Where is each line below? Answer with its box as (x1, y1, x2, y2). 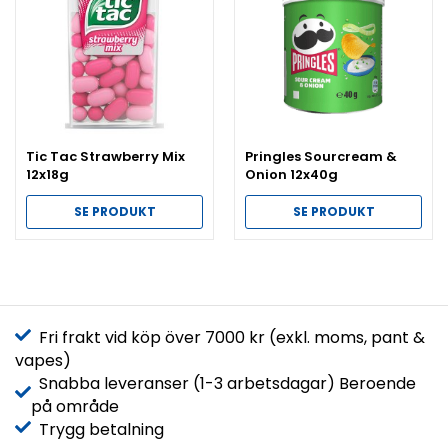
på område (31, 394, 119, 418)
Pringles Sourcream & (245, 146, 397, 166)
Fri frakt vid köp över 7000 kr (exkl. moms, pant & (31, 325, 425, 349)
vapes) (15, 348, 71, 372)
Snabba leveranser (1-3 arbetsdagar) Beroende (31, 371, 416, 395)
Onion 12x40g (245, 164, 338, 184)
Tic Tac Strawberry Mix (26, 146, 185, 166)
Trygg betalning (31, 417, 164, 441)
